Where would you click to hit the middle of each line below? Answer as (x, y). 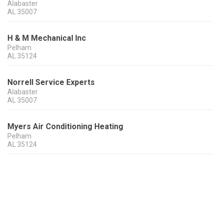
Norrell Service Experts (51, 82)
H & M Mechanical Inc (47, 38)
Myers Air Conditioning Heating (65, 127)
